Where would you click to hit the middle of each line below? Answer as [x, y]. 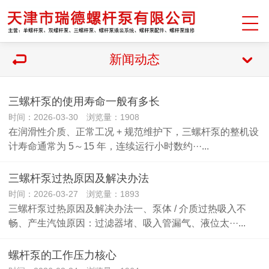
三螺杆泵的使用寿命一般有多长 [84, 101]
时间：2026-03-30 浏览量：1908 [74, 117]
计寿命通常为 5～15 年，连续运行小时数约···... [109, 146]
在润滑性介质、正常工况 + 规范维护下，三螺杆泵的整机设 [134, 131]
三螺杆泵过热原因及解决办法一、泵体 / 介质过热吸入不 [127, 208]
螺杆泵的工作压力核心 [62, 255]
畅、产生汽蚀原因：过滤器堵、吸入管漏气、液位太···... [127, 223]
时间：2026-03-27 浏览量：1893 [74, 194]
